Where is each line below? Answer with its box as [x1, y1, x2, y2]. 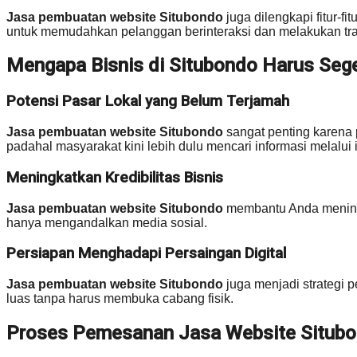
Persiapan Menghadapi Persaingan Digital [6, 245, 286, 263]
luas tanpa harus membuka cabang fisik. [6, 291, 233, 305]
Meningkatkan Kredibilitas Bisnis [6, 168, 223, 186]
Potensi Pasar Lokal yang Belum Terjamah [6, 92, 289, 111]
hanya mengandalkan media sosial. [6, 215, 207, 229]
